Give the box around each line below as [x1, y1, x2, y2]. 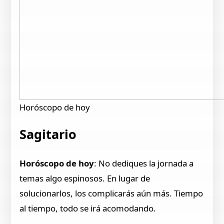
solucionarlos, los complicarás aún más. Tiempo [19, 187, 203, 199]
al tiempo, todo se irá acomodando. [19, 202, 156, 214]
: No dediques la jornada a [94, 157, 194, 169]
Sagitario [19, 125, 77, 143]
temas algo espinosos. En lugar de [19, 172, 150, 184]
